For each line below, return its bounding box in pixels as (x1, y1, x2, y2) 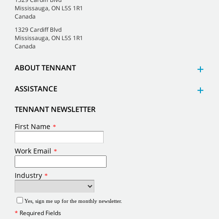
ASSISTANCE (15, 84, 57, 94)
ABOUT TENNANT (15, 63, 76, 73)
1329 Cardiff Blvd (15, 25, 62, 34)
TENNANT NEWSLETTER (15, 104, 96, 114)
